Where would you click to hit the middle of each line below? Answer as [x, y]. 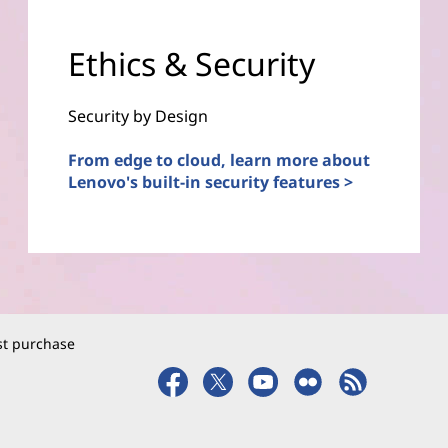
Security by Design [138, 115]
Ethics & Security [192, 63]
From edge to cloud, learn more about [219, 159]
